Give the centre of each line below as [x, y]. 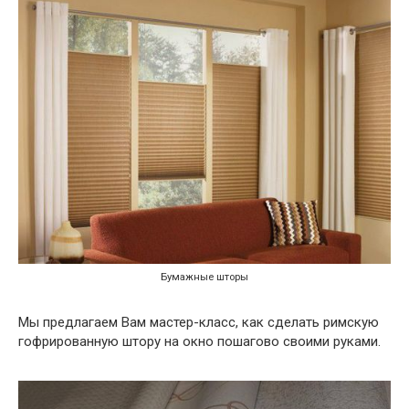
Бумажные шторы [204, 277]
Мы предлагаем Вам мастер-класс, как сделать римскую [199, 322]
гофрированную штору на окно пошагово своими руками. [199, 341]
